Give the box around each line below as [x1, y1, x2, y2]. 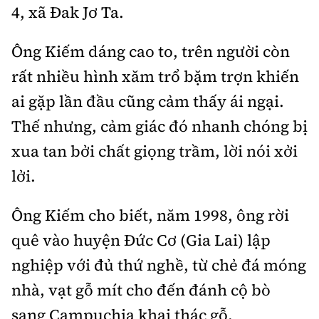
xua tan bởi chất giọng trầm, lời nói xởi [11, 140, 298, 162]
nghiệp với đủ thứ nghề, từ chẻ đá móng [11, 254, 306, 276]
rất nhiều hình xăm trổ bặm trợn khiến [11, 66, 299, 88]
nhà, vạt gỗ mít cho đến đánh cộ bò [11, 279, 271, 301]
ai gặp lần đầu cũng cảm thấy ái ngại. [11, 90, 284, 113]
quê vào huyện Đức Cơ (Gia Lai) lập [11, 229, 271, 251]
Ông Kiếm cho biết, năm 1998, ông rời [11, 204, 289, 226]
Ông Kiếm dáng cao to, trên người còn [11, 41, 290, 63]
